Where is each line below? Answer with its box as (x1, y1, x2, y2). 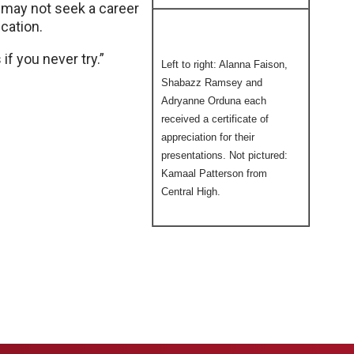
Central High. (161, 186, 220, 198)
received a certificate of (161, 113, 269, 125)
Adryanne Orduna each (161, 95, 266, 107)
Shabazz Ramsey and (161, 77, 262, 88)
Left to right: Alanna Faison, (161, 58, 288, 70)
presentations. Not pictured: (161, 149, 288, 161)
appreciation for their (161, 131, 254, 143)
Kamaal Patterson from (161, 168, 267, 179)
